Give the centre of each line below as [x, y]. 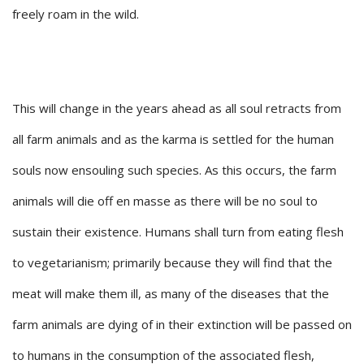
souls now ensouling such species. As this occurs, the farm [174, 170]
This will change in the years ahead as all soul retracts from [177, 108]
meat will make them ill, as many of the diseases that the [171, 294]
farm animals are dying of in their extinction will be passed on [182, 325]
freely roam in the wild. [76, 14]
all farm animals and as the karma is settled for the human [173, 139]
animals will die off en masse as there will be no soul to [165, 201]
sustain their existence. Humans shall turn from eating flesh [178, 232]
